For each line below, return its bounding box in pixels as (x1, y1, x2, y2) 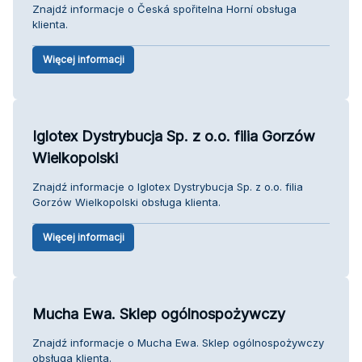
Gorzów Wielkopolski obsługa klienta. (32, 195, 221, 208)
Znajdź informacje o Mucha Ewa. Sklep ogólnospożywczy (32, 335, 324, 349)
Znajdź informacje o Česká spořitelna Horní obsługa (32, 2, 297, 15)
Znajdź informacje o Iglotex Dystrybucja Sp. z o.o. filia (32, 179, 303, 193)
